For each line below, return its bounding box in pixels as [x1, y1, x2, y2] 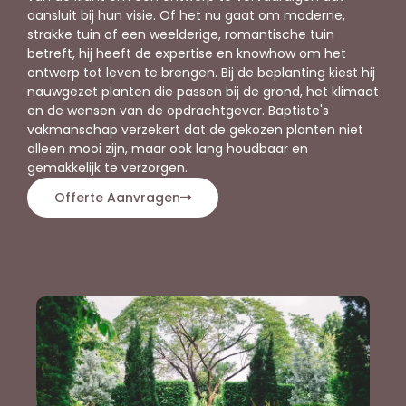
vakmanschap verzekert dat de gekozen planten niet [27, 120, 363, 139]
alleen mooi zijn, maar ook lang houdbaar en [27, 139, 308, 158]
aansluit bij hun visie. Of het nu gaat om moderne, [27, 5, 345, 24]
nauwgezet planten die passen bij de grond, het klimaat [27, 82, 379, 101]
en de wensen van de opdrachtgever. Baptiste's [27, 101, 329, 120]
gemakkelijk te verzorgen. [27, 158, 188, 177]
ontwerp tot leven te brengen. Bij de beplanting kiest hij [27, 63, 375, 82]
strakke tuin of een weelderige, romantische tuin [27, 24, 334, 43]
